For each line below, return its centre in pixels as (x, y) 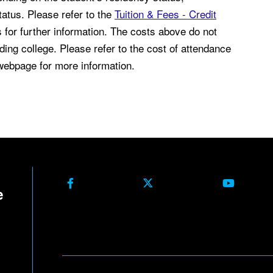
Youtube (252, 183)
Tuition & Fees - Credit (165, 14)
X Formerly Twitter (192, 183)
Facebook (94, 183)
